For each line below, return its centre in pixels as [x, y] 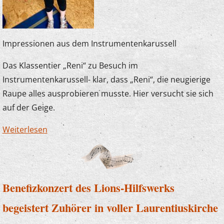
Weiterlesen [25, 129]
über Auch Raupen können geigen [111, 129]
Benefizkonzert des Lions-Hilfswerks [88, 188]
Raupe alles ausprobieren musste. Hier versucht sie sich [108, 93]
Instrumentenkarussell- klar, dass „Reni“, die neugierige [106, 79]
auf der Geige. [28, 107]
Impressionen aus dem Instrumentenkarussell [89, 43]
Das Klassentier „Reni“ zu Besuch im [70, 65]
